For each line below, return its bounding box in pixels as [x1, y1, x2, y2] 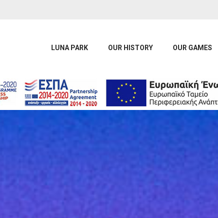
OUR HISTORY [108, 43, 153, 52]
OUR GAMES [173, 43, 212, 52]
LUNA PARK [51, 43, 88, 52]
